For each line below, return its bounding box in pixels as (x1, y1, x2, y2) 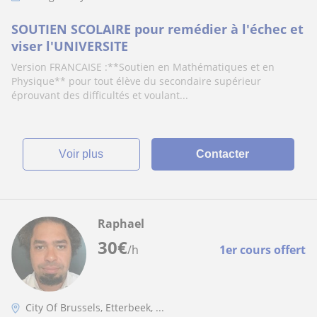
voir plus (67, 148, 104, 160)
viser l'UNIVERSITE (11, 38, 128, 54)
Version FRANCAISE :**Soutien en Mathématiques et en (11, 60, 275, 74)
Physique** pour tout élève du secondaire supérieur (11, 74, 261, 88)
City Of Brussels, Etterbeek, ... (25, 301, 164, 314)
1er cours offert (219, 242, 306, 258)
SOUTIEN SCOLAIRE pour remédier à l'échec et (11, 21, 304, 38)
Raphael (98, 216, 144, 231)
